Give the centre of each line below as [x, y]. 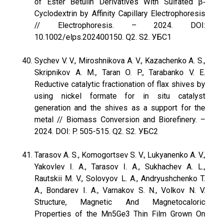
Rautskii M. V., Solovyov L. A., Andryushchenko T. [120, 179]
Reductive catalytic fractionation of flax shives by [120, 84]
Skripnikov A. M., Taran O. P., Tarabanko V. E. [120, 72]
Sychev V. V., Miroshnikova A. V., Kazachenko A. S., [120, 61]
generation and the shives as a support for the [120, 108]
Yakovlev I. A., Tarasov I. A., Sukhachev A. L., [120, 167]
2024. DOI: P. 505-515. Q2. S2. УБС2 [96, 131]
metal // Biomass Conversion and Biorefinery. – [120, 120]
